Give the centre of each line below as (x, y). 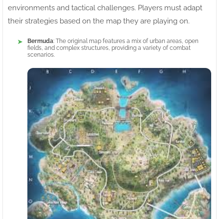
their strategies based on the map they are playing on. (99, 21)
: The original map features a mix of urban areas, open (126, 41)
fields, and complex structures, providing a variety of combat (109, 48)
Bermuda (40, 41)
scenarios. (41, 55)
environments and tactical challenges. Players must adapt (105, 8)
